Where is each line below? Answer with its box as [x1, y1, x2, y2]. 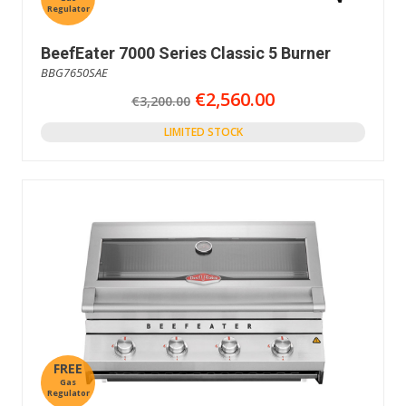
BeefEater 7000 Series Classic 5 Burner [41, 43, 331, 63]
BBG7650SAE [41, 64, 108, 82]
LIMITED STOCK [163, 124, 243, 140]
